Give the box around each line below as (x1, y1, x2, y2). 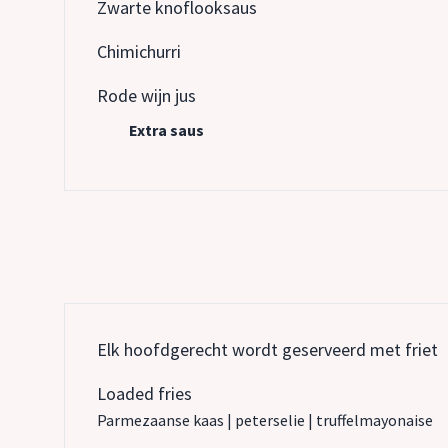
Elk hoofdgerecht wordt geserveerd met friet (97, 338, 438, 361)
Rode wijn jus (97, 84, 196, 107)
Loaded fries (97, 382, 192, 405)
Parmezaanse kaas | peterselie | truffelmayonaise (97, 410, 433, 430)
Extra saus (129, 120, 204, 140)
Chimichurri (97, 40, 181, 63)
